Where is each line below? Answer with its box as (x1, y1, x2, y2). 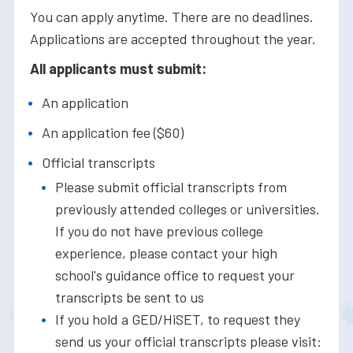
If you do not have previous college (55, 222, 263, 240)
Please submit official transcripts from (55, 178, 287, 196)
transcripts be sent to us (55, 288, 204, 307)
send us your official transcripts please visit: (55, 333, 321, 351)
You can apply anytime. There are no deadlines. (30, 8, 314, 26)
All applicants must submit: (30, 60, 206, 78)
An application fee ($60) (42, 124, 184, 142)
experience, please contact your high (55, 244, 277, 262)
